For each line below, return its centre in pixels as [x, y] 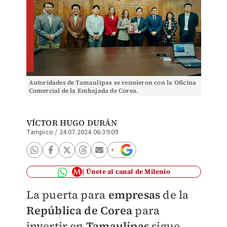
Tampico [40, 132]
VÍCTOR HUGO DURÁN [71, 123]
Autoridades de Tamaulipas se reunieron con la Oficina [112, 83]
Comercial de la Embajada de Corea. [84, 91]
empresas [134, 195]
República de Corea [79, 210]
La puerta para [67, 195]
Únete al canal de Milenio [128, 172]
